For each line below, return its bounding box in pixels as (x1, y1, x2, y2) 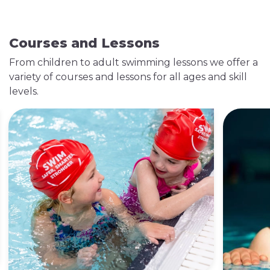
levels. (9, 85, 39, 97)
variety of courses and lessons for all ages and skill (9, 71, 247, 83)
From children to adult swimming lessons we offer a (9, 56, 258, 68)
